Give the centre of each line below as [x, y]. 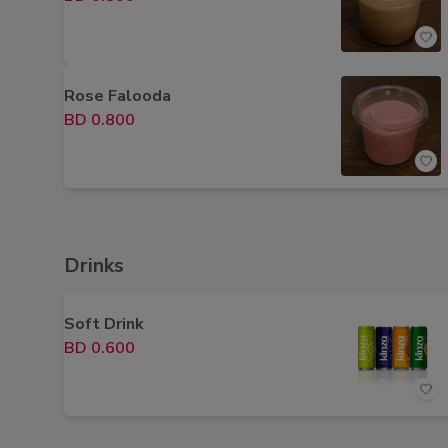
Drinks [94, 265]
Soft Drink [104, 324]
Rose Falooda [117, 96]
